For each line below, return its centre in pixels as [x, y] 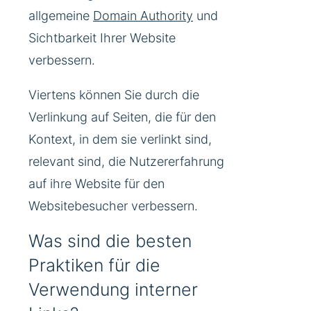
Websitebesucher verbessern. [113, 206]
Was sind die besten [110, 241]
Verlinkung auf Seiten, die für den [122, 117]
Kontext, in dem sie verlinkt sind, [120, 140]
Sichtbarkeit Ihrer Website [102, 38]
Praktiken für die [94, 266]
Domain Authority [143, 16]
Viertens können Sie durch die [114, 95]
